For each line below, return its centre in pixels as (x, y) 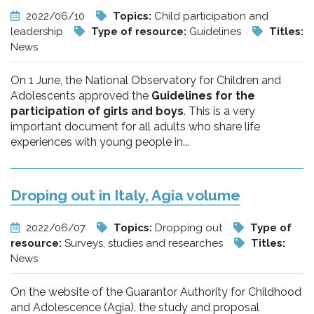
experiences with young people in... (100, 142)
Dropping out (190, 228)
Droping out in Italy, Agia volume (125, 195)
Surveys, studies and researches (145, 243)
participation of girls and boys (97, 111)
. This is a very (219, 111)
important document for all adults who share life (135, 127)
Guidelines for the (203, 96)
